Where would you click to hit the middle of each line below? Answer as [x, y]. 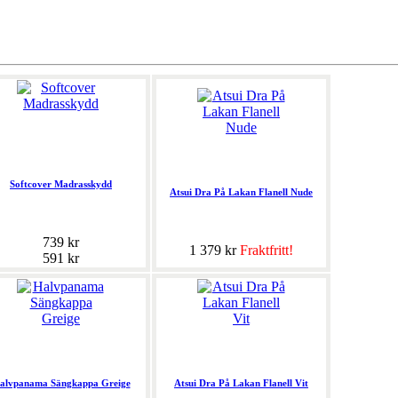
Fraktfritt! [267, 251]
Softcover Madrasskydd [61, 184]
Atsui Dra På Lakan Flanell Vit [241, 383]
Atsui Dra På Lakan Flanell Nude [241, 192]
